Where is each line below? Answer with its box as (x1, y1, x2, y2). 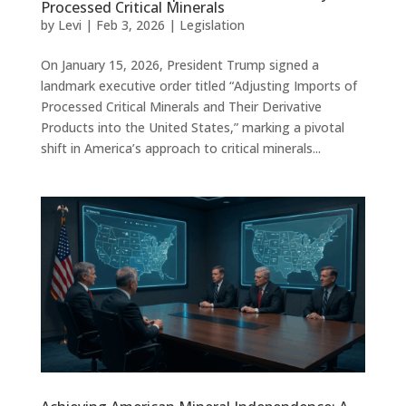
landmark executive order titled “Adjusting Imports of (40, 77, 357, 95)
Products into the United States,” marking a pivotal (40, 119, 344, 137)
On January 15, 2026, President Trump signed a (40, 56, 319, 74)
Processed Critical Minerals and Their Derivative (40, 98, 322, 116)
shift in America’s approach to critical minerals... (40, 140, 321, 158)
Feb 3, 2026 (95, 16, 165, 34)
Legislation (179, 16, 245, 34)
